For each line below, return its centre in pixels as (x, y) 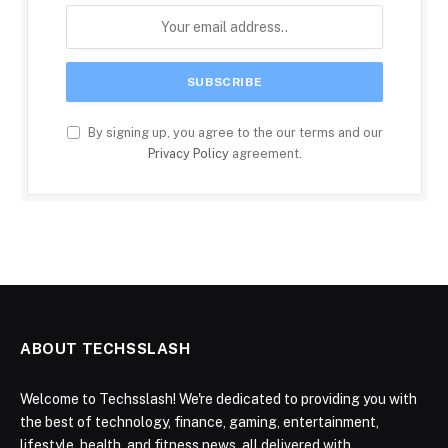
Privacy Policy (188, 153)
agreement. (265, 153)
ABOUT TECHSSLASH (105, 348)
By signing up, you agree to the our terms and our (233, 132)
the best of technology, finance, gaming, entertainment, (199, 421)
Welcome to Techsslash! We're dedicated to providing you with (218, 398)
